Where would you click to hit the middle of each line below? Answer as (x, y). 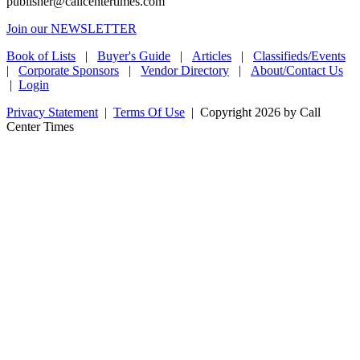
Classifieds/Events (299, 55)
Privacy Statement (52, 112)
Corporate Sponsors (69, 70)
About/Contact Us (297, 70)
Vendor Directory (185, 70)
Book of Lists (41, 55)
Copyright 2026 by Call (260, 112)
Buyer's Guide (134, 55)
